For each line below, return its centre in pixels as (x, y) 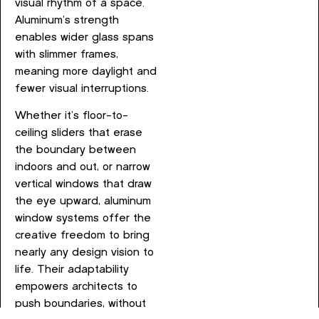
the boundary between (75, 150)
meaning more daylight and (86, 71)
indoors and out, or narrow (83, 167)
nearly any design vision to (84, 253)
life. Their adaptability (72, 270)
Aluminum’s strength (67, 20)
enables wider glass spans (84, 37)
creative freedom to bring (82, 236)
